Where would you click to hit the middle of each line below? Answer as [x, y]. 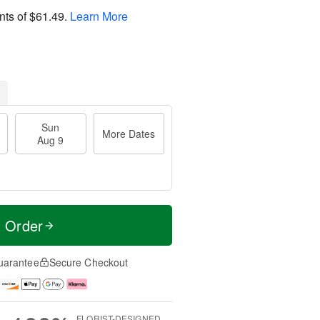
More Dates [129, 134]
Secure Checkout [89, 262]
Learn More [99, 16]
